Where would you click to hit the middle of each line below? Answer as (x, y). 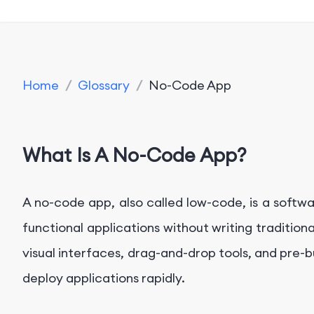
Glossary (104, 85)
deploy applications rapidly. (104, 278)
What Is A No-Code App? (135, 155)
